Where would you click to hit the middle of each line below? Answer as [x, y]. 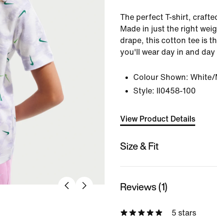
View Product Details [158, 119]
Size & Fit [139, 146]
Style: [144, 91]
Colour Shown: [161, 77]
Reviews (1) [144, 186]
